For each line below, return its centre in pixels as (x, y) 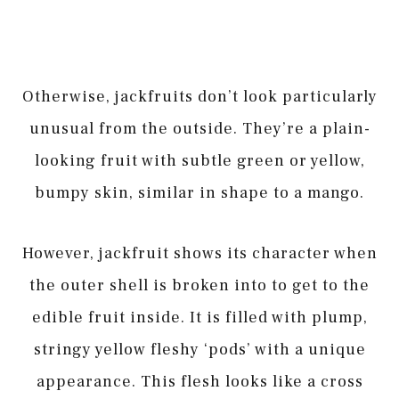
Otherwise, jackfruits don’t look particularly (199, 97)
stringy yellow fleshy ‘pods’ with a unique (199, 349)
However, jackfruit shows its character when (199, 253)
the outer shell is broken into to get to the (199, 285)
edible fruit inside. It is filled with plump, (199, 317)
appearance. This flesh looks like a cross (199, 381)
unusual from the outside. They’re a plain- (199, 129)
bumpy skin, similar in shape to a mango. (199, 193)
